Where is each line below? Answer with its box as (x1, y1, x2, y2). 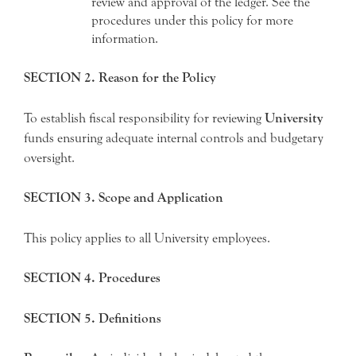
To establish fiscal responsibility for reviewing (24, 110, 265, 126)
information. (91, 30, 158, 46)
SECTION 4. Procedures (24, 270, 161, 286)
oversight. (24, 149, 75, 165)
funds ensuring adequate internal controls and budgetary (24, 130, 323, 145)
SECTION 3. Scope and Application (24, 190, 223, 206)
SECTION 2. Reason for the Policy (24, 70, 215, 86)
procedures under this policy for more (91, 12, 293, 28)
